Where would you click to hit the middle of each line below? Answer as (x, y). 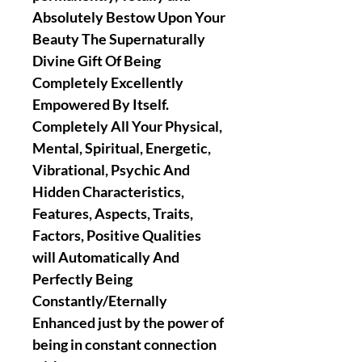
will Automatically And (106, 257)
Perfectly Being (82, 279)
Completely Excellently (108, 82)
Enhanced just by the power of (128, 322)
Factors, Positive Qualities (117, 235)
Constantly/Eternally (100, 301)
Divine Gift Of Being (97, 61)
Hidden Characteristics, (108, 192)
